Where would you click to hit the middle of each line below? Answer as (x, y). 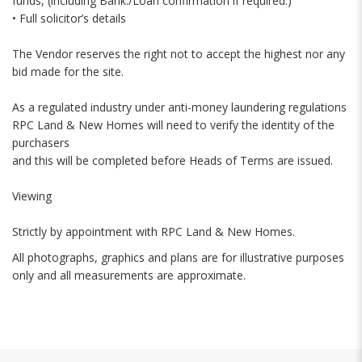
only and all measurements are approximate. (129, 275)
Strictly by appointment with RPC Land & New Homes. (154, 232)
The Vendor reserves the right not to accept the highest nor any (179, 54)
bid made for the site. (68, 72)
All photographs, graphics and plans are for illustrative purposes (178, 257)
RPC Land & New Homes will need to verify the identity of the (173, 125)
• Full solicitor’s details (69, 18)
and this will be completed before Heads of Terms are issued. (173, 160)
